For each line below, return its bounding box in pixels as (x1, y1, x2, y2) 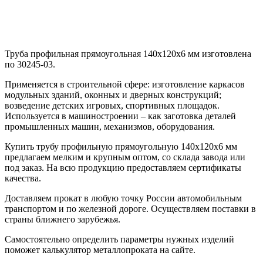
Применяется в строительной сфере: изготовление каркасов (5, 79, 245, 89)
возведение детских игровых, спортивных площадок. (5, 100, 220, 110)
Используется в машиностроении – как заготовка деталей (5, 110, 236, 121)
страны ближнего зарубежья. (5, 214, 120, 224)
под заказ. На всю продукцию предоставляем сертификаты (5, 162, 241, 173)
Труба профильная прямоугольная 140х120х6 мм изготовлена (5, 48, 251, 59)
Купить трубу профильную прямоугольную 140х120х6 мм (5, 141, 237, 151)
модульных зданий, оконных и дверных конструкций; (5, 89, 221, 100)
